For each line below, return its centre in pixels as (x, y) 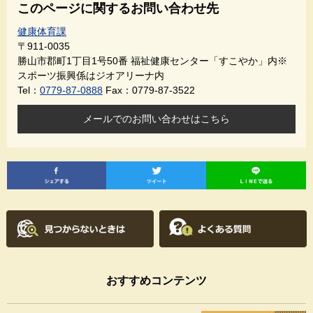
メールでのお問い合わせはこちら (156, 118)
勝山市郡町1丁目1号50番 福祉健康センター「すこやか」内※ (152, 60)
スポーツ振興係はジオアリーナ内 (91, 75)
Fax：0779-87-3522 (150, 90)
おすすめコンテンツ (156, 280)
